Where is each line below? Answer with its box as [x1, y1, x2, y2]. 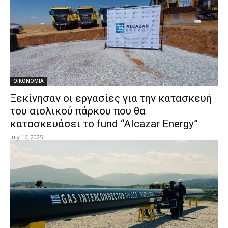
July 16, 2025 [10, 133, 43, 141]
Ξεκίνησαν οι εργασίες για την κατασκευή [10, 92, 212, 104]
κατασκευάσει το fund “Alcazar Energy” [10, 118, 198, 130]
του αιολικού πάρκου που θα [10, 105, 146, 117]
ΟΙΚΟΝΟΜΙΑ [13, 77, 44, 84]
